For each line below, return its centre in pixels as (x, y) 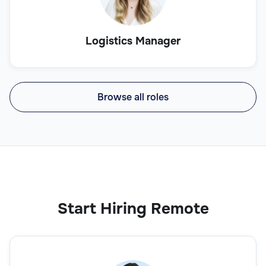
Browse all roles (133, 97)
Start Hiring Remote (133, 208)
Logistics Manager (133, 41)
